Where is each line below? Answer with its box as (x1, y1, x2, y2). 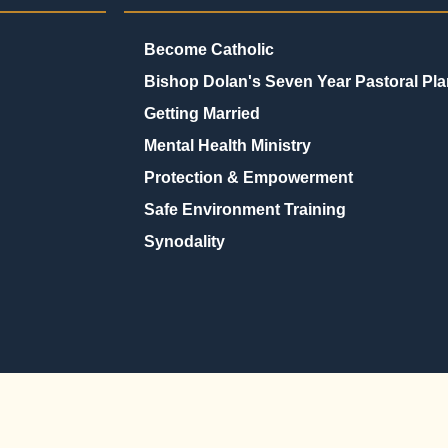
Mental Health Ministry (143, 137, 311, 155)
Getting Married (143, 105, 260, 123)
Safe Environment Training (143, 201, 346, 219)
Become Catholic (143, 41, 274, 59)
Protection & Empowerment (143, 169, 353, 187)
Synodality (143, 233, 225, 251)
